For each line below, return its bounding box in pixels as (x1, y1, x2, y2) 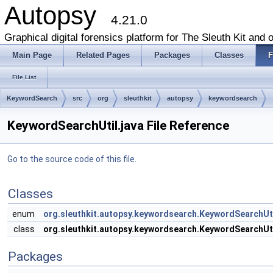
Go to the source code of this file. (7, 154, 136, 164)
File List (12, 74, 36, 80)
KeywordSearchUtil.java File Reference (7, 118, 229, 133)
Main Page (12, 51, 52, 60)
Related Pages (76, 51, 130, 60)
